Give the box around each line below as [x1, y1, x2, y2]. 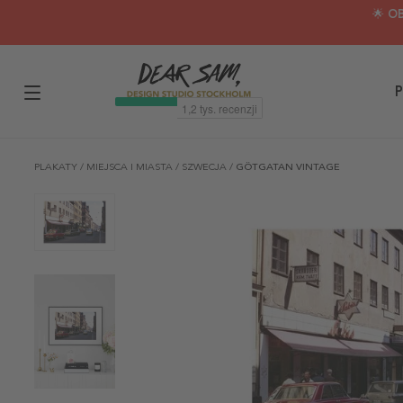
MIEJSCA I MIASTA [86, 161, 175, 173]
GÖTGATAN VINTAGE [236, 161, 340, 173]
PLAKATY [34, 161, 80, 173]
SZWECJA [182, 161, 229, 173]
